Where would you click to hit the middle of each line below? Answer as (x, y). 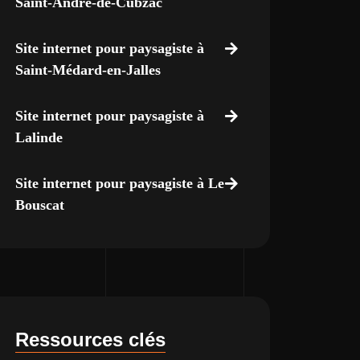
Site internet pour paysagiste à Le (119, 183)
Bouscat (39, 205)
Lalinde (39, 137)
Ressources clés (90, 340)
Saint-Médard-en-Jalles (88, 70)
